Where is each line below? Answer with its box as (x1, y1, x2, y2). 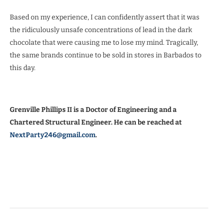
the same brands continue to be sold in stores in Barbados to (10, 51, 201, 59)
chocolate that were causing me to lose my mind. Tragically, (10, 38, 198, 47)
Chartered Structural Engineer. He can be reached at (10, 118, 182, 127)
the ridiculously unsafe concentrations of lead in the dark (10, 25, 192, 34)
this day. (10, 63, 36, 72)
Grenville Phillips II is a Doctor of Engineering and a (10, 105, 177, 114)
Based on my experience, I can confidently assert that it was (10, 13, 200, 21)
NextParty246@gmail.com (10, 130, 95, 139)
